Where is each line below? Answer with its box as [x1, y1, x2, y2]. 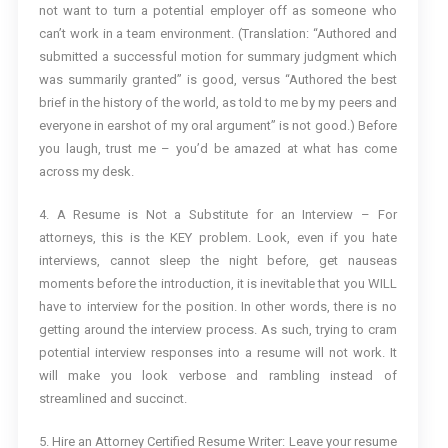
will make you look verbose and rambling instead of [38, 368, 397, 384]
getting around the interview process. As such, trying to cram [38, 322, 397, 338]
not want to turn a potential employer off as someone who [38, 3, 397, 19]
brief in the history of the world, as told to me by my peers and [38, 95, 397, 111]
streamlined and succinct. [38, 391, 187, 407]
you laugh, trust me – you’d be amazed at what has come [38, 141, 397, 157]
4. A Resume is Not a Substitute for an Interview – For [38, 207, 397, 223]
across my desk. [38, 164, 134, 180]
